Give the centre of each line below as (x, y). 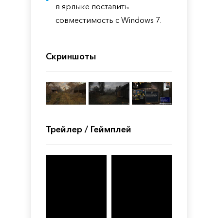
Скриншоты (71, 56)
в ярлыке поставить (92, 6)
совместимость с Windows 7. (109, 20)
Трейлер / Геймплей (89, 129)
